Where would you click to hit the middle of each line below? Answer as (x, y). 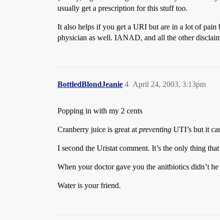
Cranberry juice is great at (98, 129)
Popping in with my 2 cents (100, 111)
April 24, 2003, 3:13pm (169, 84)
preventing (155, 129)
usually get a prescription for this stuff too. (123, 8)
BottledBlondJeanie (90, 84)
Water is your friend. (89, 185)
